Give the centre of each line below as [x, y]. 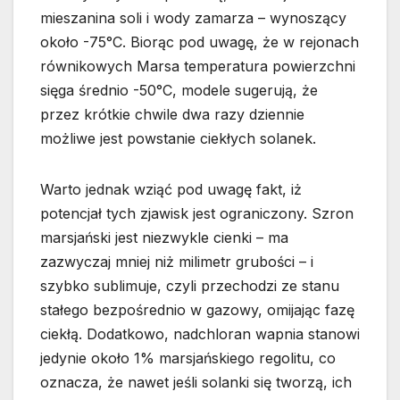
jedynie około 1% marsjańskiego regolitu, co [188, 358]
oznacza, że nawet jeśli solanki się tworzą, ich [196, 382]
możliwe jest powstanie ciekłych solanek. [178, 138]
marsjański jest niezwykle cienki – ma [164, 237]
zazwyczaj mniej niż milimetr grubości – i [177, 262]
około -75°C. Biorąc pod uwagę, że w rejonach [200, 42]
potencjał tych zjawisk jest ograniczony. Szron [197, 213]
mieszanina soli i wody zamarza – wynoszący [193, 18]
